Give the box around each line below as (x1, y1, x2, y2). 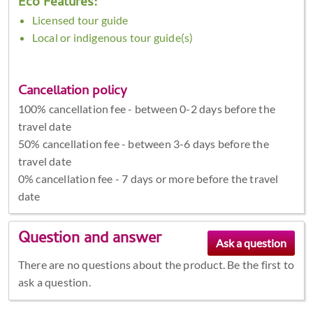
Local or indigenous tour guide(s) (31, 30, 194, 44)
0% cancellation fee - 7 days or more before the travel (17, 171, 279, 185)
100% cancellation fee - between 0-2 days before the (17, 101, 275, 115)
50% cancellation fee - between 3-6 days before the (17, 136, 269, 150)
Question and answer (17, 227, 161, 253)
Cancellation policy (17, 80, 127, 103)
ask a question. (17, 275, 91, 289)
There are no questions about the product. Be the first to (17, 258, 295, 272)
